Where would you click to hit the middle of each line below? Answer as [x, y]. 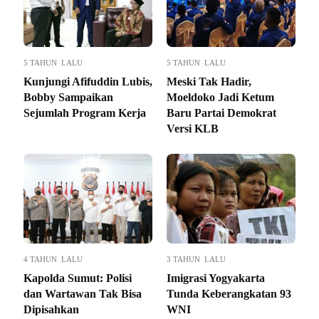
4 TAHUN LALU [53, 260]
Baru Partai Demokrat [221, 113]
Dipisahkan [51, 310]
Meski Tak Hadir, [209, 82]
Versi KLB [193, 129]
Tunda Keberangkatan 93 [229, 294]
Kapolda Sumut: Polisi [78, 278]
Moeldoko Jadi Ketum [220, 98]
